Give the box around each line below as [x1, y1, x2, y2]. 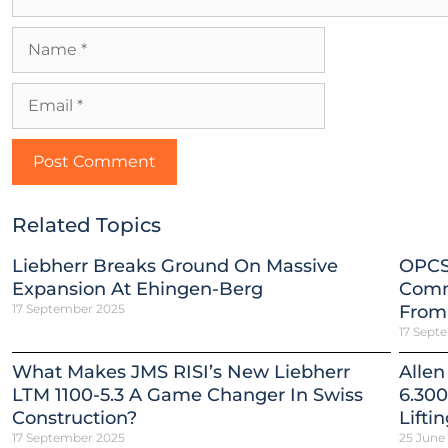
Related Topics [12, 212, 161, 237]
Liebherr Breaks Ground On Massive [12, 254, 338, 277]
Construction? [12, 406, 137, 429]
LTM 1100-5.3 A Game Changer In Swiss [12, 383, 363, 406]
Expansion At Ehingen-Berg [12, 277, 263, 300]
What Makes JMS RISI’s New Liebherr [12, 360, 350, 383]
